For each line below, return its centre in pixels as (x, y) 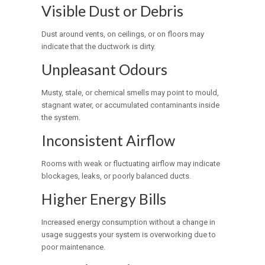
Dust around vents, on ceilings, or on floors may (123, 34)
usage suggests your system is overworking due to (129, 235)
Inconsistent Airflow (109, 140)
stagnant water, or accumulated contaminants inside (131, 105)
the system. (61, 118)
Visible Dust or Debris (113, 11)
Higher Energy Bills (104, 199)
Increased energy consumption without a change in (129, 222)
